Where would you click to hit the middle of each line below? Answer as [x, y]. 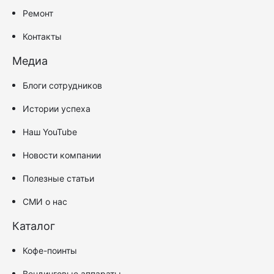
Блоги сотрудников [62, 85]
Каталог [34, 226]
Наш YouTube [50, 131]
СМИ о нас [45, 201]
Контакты [42, 36]
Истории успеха [57, 108]
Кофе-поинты [50, 250]
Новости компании [62, 155]
